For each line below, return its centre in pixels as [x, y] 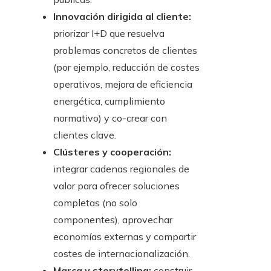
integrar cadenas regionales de [121, 169]
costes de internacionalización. [122, 254]
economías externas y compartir [125, 237]
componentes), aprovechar [113, 220]
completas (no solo [95, 203]
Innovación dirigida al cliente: [122, 17]
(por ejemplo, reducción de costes [126, 67]
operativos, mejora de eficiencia [123, 84]
